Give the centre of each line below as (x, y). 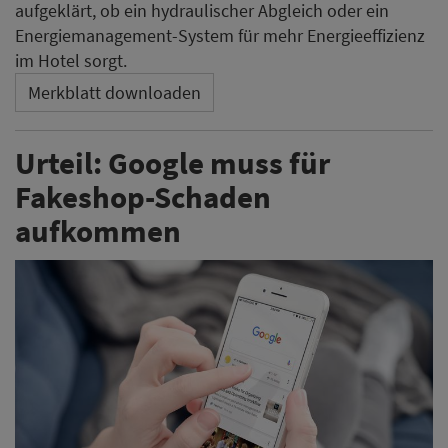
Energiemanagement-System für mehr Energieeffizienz (220, 35)
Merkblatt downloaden (114, 92)
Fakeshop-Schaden (143, 196)
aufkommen (98, 230)
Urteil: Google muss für (172, 162)
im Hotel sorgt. (71, 60)
